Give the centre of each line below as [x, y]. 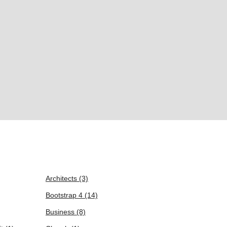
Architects [62, 178]
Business [61, 212]
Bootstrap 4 [65, 195]
